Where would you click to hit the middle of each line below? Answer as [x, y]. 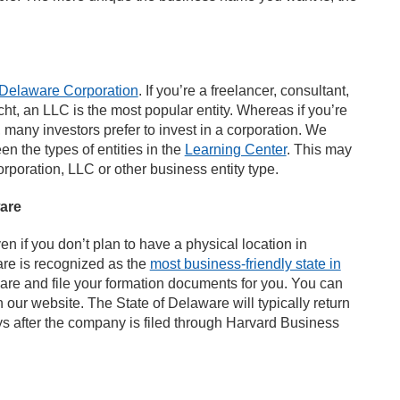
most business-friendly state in [245, 264]
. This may [319, 150]
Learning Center [235, 150]
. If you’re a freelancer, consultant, [243, 91]
